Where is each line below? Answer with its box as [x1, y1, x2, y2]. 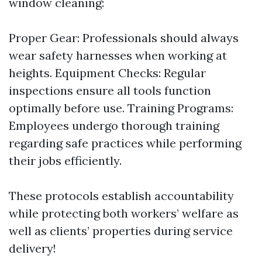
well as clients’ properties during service [9, 223, 233, 238]
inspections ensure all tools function [9, 83, 211, 98]
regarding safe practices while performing [9, 136, 242, 150]
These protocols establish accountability [9, 188, 234, 203]
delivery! [9, 241, 56, 256]
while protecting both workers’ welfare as [9, 206, 239, 220]
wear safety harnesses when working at [9, 48, 227, 63]
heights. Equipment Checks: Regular [9, 65, 206, 80]
